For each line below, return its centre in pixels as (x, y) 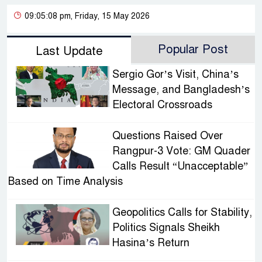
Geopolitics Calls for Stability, (182, 213)
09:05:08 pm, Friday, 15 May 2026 (86, 16)
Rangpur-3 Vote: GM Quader (181, 151)
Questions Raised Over (167, 136)
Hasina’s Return (151, 243)
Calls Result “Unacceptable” (180, 166)
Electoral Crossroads (163, 105)
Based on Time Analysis (65, 182)
